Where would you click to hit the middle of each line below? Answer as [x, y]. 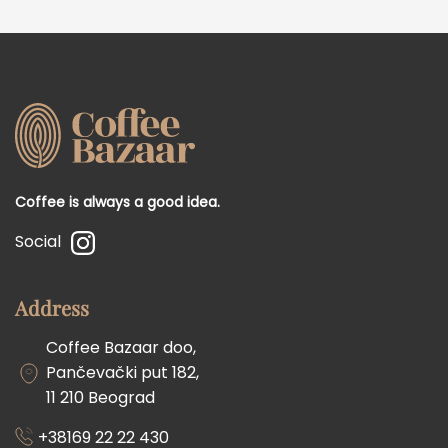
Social [38, 241]
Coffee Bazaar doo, [121, 347]
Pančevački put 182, [122, 372]
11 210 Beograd [100, 397]
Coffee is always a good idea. [117, 201]
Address [52, 307]
